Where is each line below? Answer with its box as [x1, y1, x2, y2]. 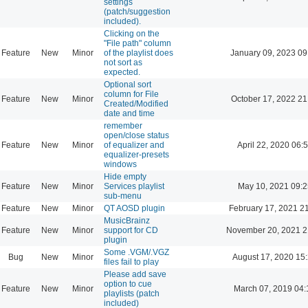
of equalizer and [104, 140, 164, 150]
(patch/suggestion [104, 6, 170, 16]
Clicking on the [104, 28, 159, 38]
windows [104, 159, 137, 169]
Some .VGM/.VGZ [104, 247, 169, 257]
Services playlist [104, 181, 164, 191]
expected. [104, 67, 140, 77]
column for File [104, 89, 159, 99]
